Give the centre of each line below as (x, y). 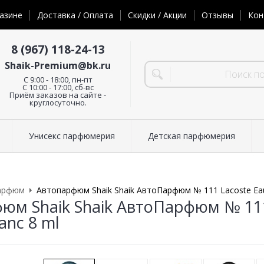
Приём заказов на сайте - (58, 95)
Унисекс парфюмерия (72, 136)
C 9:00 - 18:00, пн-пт (58, 79)
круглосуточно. (58, 102)
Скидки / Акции (157, 15)
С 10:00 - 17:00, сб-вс (58, 87)
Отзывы (217, 15)
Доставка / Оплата (75, 15)
